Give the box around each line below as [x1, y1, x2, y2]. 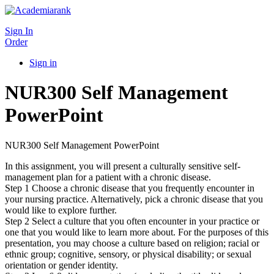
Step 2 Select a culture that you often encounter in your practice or [5, 215, 259, 226]
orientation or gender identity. [5, 259, 118, 270]
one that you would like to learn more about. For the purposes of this [5, 226, 268, 237]
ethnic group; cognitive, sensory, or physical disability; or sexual [5, 248, 251, 259]
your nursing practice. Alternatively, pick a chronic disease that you [5, 193, 263, 204]
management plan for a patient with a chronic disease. [5, 171, 211, 182]
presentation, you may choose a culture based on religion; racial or [5, 237, 259, 248]
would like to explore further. [5, 204, 117, 215]
